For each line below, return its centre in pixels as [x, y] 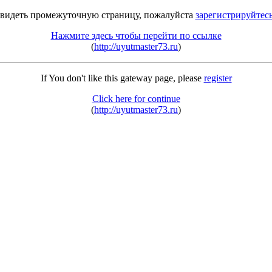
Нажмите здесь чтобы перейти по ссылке [136, 36]
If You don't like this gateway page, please [122, 78]
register [218, 78]
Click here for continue [136, 99]
